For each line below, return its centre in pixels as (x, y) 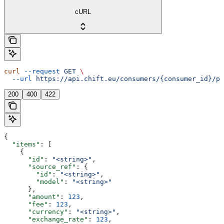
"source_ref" (40, 167)
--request (40, 71)
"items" (22, 144)
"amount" (32, 197)
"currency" (36, 212)
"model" (34, 182)
